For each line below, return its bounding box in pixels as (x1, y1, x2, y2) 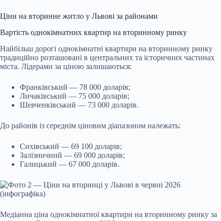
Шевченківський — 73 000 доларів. (20, 101, 139, 110)
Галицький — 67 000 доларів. (20, 160, 119, 169)
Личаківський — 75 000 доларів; (20, 92, 129, 101)
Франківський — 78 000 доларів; (20, 83, 130, 92)
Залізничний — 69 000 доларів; (20, 151, 125, 160)
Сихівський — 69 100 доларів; (20, 142, 122, 151)
